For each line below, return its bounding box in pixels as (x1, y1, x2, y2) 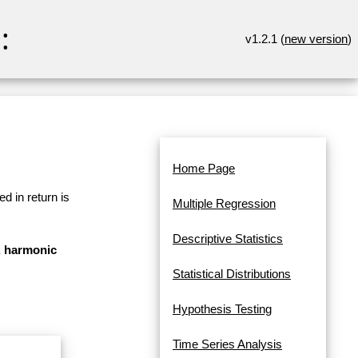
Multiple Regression (173, 197, 276, 211)
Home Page (173, 161, 235, 176)
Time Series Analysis (173, 337, 282, 352)
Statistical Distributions (173, 267, 291, 281)
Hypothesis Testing (173, 302, 272, 316)
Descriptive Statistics (173, 232, 283, 246)
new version (284, 32, 348, 46)
